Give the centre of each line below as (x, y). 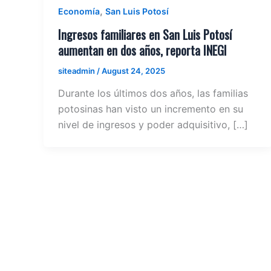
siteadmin (77, 70)
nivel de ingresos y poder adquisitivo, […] (153, 125)
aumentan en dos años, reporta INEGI (142, 50)
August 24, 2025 (133, 70)
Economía (79, 11)
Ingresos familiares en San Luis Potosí (145, 34)
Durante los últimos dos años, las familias (153, 93)
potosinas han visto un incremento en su (151, 109)
